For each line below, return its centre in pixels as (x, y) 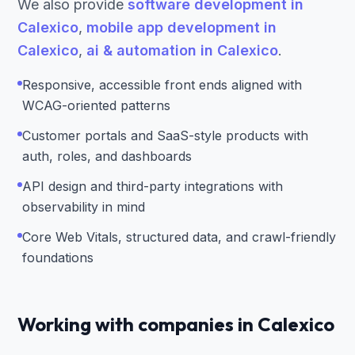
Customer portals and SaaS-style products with (165, 136)
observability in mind (84, 207)
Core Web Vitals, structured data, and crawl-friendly (179, 237)
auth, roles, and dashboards (107, 156)
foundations (58, 258)
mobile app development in (181, 27)
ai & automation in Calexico (182, 50)
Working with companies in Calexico (176, 324)
